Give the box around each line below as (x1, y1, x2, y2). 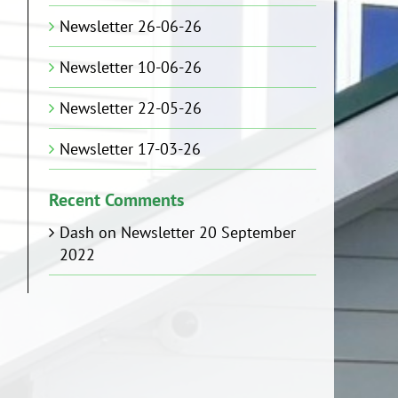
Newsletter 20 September (121, 222, 297, 243)
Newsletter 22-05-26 (60, 98, 203, 118)
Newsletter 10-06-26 (60, 57, 203, 77)
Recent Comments (49, 188, 185, 211)
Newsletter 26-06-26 (60, 16, 203, 36)
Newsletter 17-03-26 (60, 139, 202, 159)
